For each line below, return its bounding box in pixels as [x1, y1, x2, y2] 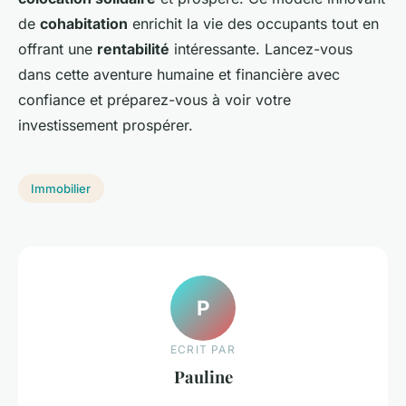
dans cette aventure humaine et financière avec [18, 65, 340, 84]
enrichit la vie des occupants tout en [128, 14, 379, 34]
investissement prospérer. [18, 116, 193, 135]
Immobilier [31, 180, 92, 196]
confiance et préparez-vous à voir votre [18, 91, 291, 110]
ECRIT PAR [170, 342, 236, 356]
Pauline [173, 364, 233, 388]
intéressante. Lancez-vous [169, 40, 353, 59]
